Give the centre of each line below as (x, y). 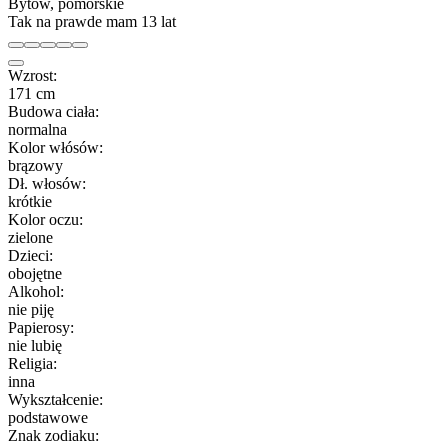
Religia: (32, 363)
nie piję (31, 309)
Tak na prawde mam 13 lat (92, 21)
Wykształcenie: (55, 399)
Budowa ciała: (53, 111)
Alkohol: (36, 291)
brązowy (35, 165)
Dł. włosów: (47, 183)
